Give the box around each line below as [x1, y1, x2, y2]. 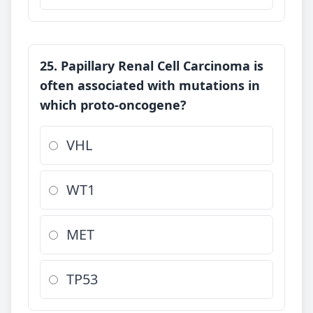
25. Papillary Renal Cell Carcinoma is [40, 57, 263, 74]
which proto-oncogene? [40, 96, 187, 113]
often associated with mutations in [40, 77, 260, 94]
